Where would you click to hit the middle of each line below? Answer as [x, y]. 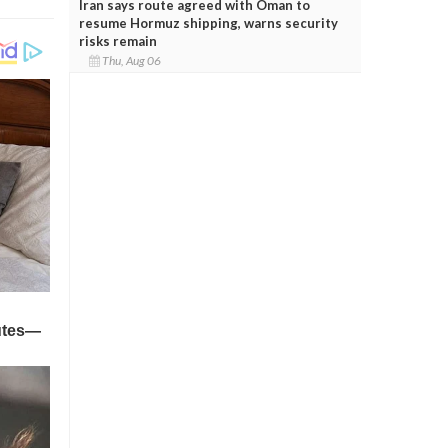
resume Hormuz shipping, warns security [208, 22]
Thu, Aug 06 [132, 60]
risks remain [117, 40]
